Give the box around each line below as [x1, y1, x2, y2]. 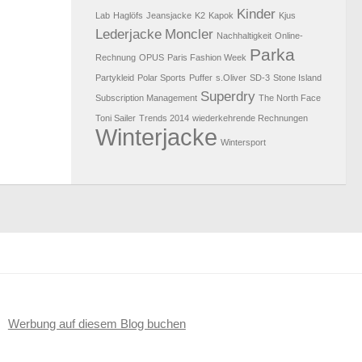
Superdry [200, 89, 255, 105]
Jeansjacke [146, 11, 192, 21]
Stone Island [273, 73, 322, 83]
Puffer [189, 73, 213, 83]
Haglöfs [113, 11, 143, 21]
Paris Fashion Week [167, 53, 246, 63]
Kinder [237, 6, 276, 23]
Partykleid [95, 73, 134, 83]
